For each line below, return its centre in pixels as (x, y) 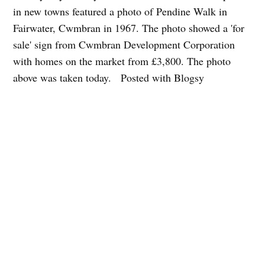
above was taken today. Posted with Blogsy (109, 77)
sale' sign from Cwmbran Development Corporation (124, 44)
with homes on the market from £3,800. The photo (122, 61)
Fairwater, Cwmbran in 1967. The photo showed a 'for (129, 28)
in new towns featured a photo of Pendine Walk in (120, 11)
